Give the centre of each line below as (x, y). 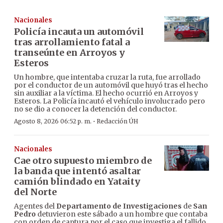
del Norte (35, 192)
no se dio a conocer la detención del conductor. (95, 109)
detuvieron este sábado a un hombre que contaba (122, 214)
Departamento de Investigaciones (119, 206)
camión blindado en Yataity (77, 182)
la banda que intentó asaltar (77, 171)
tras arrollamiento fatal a (72, 42)
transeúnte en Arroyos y (69, 53)
